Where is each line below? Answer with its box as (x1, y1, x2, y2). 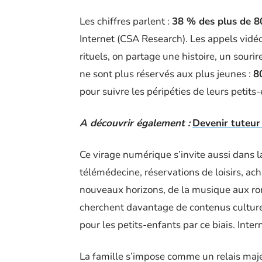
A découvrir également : (80, 116, 190, 130)
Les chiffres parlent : (80, 14, 172, 28)
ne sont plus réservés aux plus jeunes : (80, 67, 253, 81)
